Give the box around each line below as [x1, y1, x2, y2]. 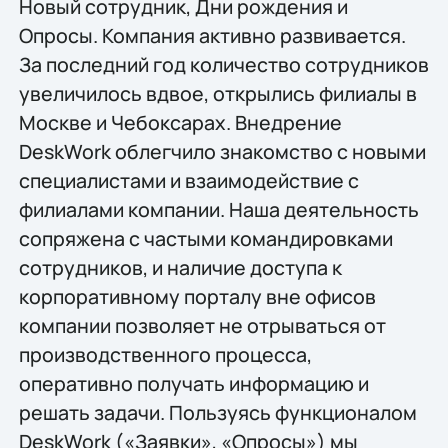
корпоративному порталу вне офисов [18, 282, 376, 310]
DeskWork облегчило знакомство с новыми [18, 137, 426, 165]
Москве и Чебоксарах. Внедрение [18, 108, 342, 136]
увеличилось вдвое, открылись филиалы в [18, 79, 417, 107]
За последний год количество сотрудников [18, 50, 429, 78]
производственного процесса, [18, 340, 312, 368]
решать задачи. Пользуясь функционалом [18, 398, 417, 426]
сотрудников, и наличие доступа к [18, 253, 342, 281]
